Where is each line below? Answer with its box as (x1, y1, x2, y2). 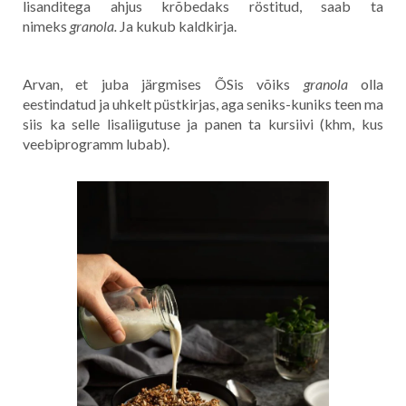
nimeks (23, 17, 70, 35)
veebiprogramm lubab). (23, 135, 169, 153)
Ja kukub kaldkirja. (120, 17, 239, 35)
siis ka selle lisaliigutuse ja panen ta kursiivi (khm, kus (23, 115, 383, 133)
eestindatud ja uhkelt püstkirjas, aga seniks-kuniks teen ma (23, 95, 383, 113)
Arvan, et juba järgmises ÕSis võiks (23, 75, 304, 93)
